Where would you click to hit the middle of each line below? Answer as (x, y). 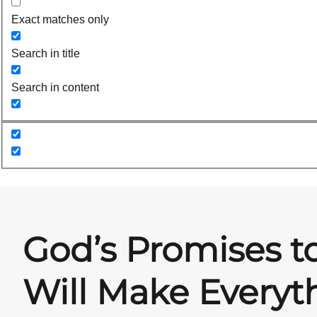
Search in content (55, 87)
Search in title (46, 53)
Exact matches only (60, 19)
